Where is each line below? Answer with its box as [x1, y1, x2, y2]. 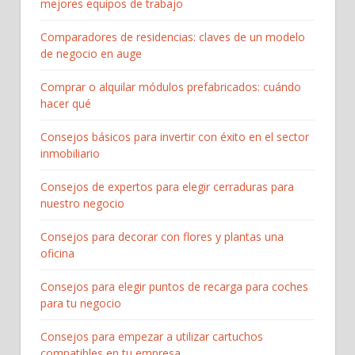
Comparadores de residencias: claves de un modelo [40, 29, 305, 44]
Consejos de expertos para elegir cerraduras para [40, 178, 294, 194]
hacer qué [40, 95, 91, 111]
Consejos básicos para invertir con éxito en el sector [40, 128, 309, 144]
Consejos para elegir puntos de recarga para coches [40, 278, 308, 294]
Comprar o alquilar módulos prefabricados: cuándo [40, 78, 301, 94]
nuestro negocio [40, 195, 124, 211]
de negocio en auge [40, 45, 142, 61]
